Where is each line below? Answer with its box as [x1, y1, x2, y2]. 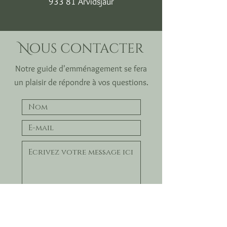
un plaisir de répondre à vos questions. [14, 77, 148, 87]
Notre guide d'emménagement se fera [15, 63, 147, 73]
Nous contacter [18, 40, 144, 58]
